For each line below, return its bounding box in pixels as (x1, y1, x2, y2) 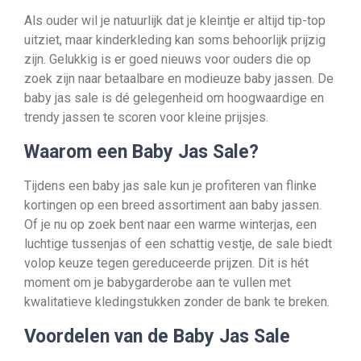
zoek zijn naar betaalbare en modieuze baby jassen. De (24, 71, 334, 86)
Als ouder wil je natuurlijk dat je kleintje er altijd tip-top (24, 13, 326, 28)
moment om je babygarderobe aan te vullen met (24, 275, 291, 290)
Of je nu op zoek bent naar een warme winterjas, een (24, 217, 317, 232)
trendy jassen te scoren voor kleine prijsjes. (24, 110, 268, 125)
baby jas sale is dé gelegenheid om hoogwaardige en (24, 90, 324, 106)
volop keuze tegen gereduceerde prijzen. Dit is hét (24, 255, 309, 271)
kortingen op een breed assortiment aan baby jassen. (24, 197, 322, 213)
